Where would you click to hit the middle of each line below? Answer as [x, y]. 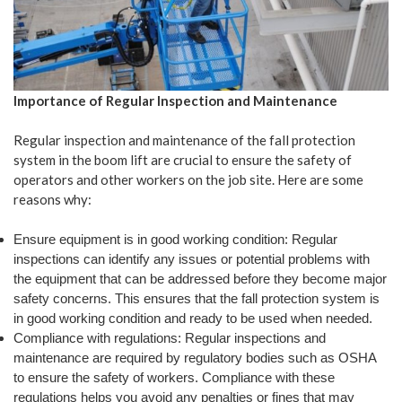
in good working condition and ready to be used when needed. [193, 318]
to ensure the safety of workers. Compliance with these [174, 377]
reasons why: [52, 200]
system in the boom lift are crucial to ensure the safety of [183, 160]
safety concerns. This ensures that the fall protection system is [197, 298]
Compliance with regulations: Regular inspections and [170, 337]
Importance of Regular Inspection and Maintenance [175, 100]
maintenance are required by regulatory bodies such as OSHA [195, 357]
